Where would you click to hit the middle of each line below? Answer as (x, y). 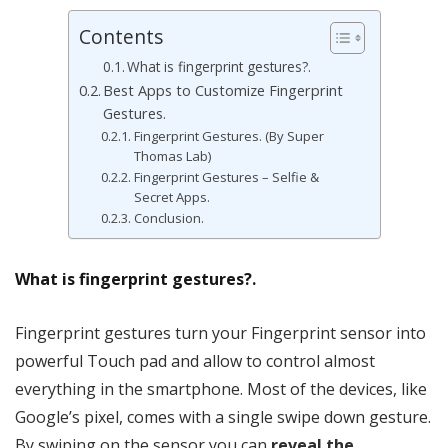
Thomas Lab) (172, 156)
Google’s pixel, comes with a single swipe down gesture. (223, 417)
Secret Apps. (171, 197)
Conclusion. (168, 218)
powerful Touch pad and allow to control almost (195, 361)
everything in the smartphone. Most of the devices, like (221, 389)
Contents (120, 37)
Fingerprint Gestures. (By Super (228, 136)
